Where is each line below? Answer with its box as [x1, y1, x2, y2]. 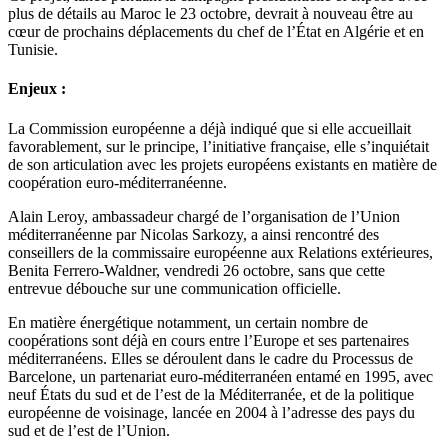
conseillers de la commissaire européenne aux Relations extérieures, [8, 243, 433, 261]
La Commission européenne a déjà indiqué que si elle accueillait [8, 119, 411, 137]
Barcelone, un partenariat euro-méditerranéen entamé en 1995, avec [8, 367, 433, 385]
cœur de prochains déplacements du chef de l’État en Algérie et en [8, 23, 424, 41]
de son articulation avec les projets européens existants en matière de [8, 155, 437, 173]
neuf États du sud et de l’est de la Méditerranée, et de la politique [8, 385, 414, 403]
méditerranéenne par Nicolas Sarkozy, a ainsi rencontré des [8, 225, 379, 243]
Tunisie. [8, 41, 58, 59]
